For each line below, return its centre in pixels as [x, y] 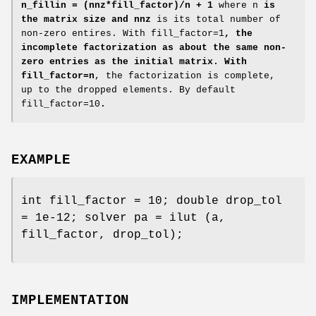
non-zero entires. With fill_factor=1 [123, 34]
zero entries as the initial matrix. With [134, 62]
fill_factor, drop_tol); [102, 235]
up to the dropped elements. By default [128, 90]
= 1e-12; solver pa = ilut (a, [123, 218]
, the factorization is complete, [185, 76]
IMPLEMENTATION [71, 300]
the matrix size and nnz [86, 20]
